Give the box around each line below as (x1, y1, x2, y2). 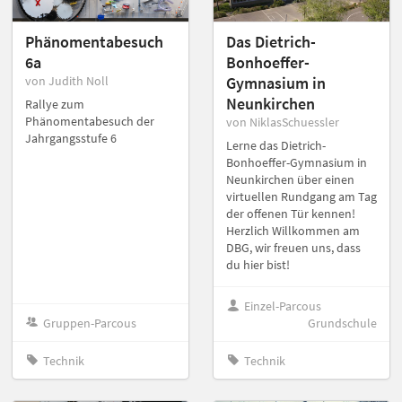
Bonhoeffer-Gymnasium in (226, 154, 367, 171)
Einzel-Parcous (244, 297, 322, 314)
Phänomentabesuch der (25, 113, 154, 130)
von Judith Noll (25, 73, 109, 90)
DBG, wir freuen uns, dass (226, 240, 361, 257)
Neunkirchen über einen (226, 171, 354, 188)
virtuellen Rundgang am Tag (226, 188, 377, 205)
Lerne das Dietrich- (226, 137, 326, 154)
